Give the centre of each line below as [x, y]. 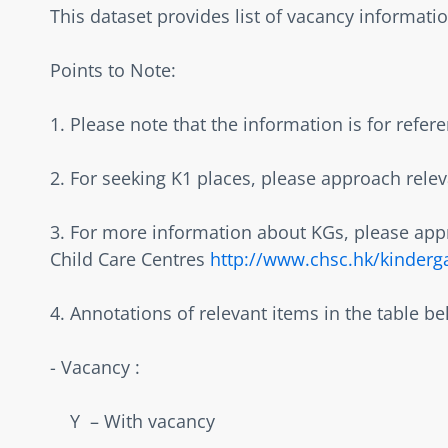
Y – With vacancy [147, 420]
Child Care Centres [130, 258]
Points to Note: [118, 69]
